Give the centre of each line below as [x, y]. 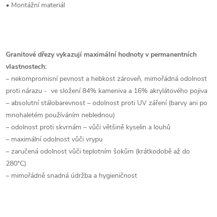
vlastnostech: [26, 66]
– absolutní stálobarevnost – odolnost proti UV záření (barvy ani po [107, 103]
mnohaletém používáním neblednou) [60, 115]
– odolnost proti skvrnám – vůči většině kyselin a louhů [88, 127]
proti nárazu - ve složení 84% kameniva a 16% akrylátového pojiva [107, 91]
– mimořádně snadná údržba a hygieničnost [71, 175]
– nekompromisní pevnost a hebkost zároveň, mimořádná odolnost [106, 78]
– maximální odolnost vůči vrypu [54, 139]
